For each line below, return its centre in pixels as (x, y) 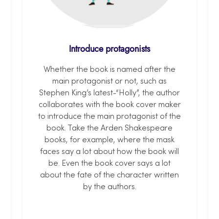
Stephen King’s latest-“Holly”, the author (109, 94)
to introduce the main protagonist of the (109, 117)
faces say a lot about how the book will (109, 152)
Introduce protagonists (109, 49)
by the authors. (109, 187)
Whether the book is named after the (109, 70)
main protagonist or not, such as (109, 82)
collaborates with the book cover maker (109, 105)
